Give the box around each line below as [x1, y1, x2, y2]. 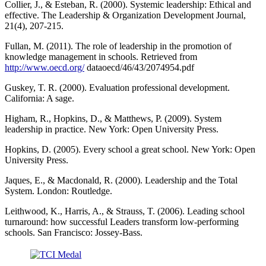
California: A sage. [5, 93, 74, 104]
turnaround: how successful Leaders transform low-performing [5, 217, 239, 227]
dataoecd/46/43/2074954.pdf [84, 62, 194, 73]
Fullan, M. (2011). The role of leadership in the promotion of [5, 41, 232, 52]
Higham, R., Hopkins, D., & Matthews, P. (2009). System [5, 113, 221, 124]
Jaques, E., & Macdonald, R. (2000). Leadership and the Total [5, 175, 237, 186]
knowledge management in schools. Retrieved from [5, 52, 197, 62]
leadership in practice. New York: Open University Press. [5, 124, 218, 135]
